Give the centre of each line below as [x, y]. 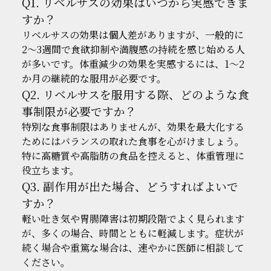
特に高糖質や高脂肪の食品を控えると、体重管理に [133, 155]
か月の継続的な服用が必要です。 [94, 78]
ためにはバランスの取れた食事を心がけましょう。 [133, 141]
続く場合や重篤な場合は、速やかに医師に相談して [133, 247]
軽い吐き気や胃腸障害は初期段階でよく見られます [133, 218]
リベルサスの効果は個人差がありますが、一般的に [132, 34]
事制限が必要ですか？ [79, 111]
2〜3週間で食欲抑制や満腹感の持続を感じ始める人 [133, 49]
